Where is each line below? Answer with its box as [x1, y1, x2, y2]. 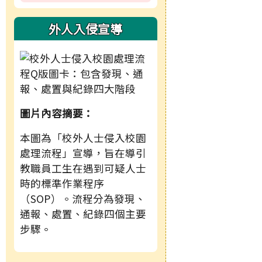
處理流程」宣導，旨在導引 [20, 146, 146, 161]
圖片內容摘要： [20, 106, 94, 121]
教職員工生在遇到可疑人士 [20, 161, 146, 176]
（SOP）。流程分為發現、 [20, 191, 146, 206]
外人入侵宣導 [49, 20, 123, 38]
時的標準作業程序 [20, 176, 104, 191]
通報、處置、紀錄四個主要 [20, 206, 146, 222]
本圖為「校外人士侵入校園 [20, 130, 146, 146]
